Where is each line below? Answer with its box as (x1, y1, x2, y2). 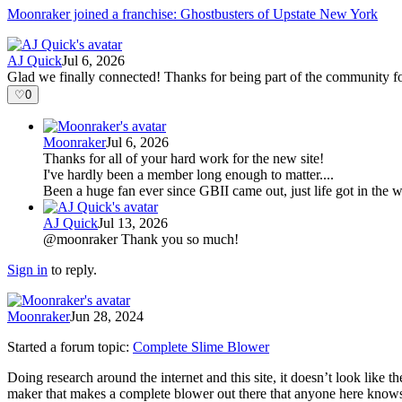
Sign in (7, 261, 48, 277)
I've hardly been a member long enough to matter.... (43, 166, 334, 182)
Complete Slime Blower (133, 338, 269, 354)
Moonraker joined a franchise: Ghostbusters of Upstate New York (7, 5, 378, 22)
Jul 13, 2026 (98, 214, 168, 231)
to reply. (51, 261, 97, 277)
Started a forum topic (7, 338, 126, 354)
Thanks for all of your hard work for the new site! (43, 150, 324, 166)
